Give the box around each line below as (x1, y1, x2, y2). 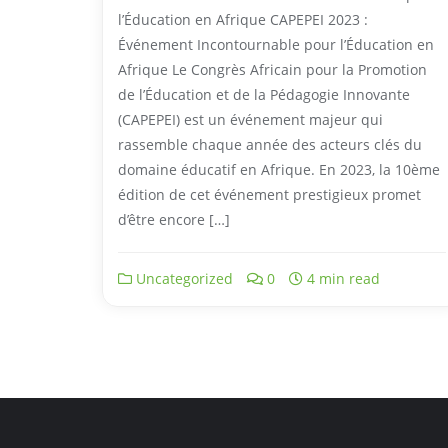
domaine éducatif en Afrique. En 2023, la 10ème (118, 159, 440, 179)
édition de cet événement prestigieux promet (118, 184, 421, 204)
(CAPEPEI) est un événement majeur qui (118, 109, 383, 129)
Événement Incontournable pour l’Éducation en (118, 34, 434, 54)
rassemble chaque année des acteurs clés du (118, 134, 422, 154)
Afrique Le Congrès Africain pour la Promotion (118, 59, 427, 79)
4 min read (303, 268, 380, 288)
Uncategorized (132, 268, 233, 288)
